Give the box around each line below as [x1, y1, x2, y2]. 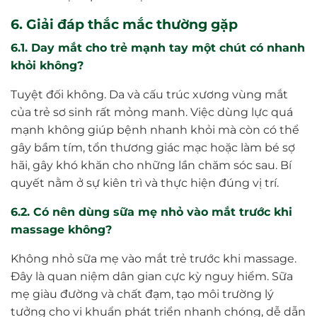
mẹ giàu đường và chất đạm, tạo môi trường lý [11, 287, 274, 301]
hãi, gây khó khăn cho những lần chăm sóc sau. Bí [11, 158, 292, 173]
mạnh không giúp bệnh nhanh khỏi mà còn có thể [11, 123, 299, 137]
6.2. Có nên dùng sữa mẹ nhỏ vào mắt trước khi [11, 205, 292, 219]
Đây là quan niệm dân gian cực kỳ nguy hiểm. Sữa [11, 270, 293, 284]
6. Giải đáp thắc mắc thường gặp [11, 15, 238, 33]
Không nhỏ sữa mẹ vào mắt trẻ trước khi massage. [11, 252, 296, 266]
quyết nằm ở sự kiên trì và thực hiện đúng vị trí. [11, 176, 279, 190]
